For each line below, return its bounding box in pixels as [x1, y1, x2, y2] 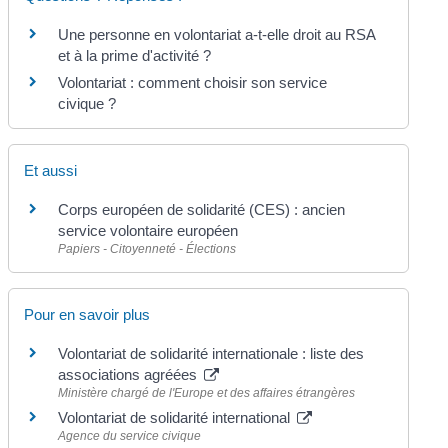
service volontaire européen [58, 222, 239, 240]
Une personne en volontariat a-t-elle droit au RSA [58, 26, 376, 44]
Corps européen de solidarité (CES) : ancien [58, 201, 346, 219]
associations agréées [58, 365, 202, 383]
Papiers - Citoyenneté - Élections [58, 242, 237, 257]
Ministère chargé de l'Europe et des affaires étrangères [58, 385, 356, 400]
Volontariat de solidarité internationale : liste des [58, 344, 365, 362]
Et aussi [24, 162, 78, 180]
